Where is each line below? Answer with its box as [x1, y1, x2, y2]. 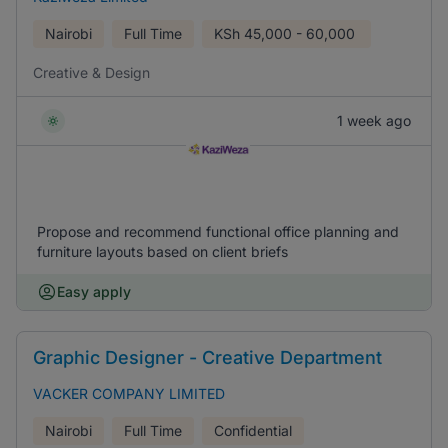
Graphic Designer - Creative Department [33, 347, 382, 368]
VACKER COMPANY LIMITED [33, 385, 225, 402]
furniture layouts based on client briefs [37, 243, 288, 260]
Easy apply [57, 283, 131, 300]
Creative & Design [33, 64, 150, 81]
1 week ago [337, 112, 411, 129]
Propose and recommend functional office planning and [37, 223, 399, 240]
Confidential [214, 422, 292, 439]
